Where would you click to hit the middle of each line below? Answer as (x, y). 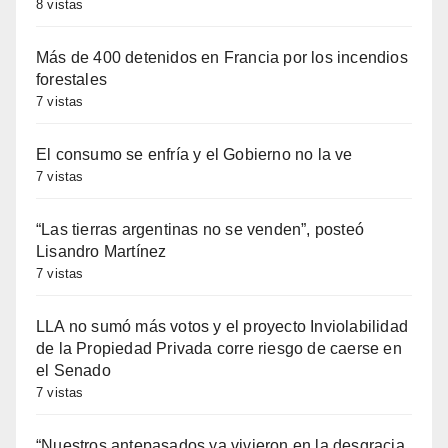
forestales (71, 80)
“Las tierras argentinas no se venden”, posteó (200, 230)
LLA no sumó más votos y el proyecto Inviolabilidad (222, 327)
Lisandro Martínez (101, 252)
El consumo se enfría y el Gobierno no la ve (194, 155)
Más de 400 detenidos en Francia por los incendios (222, 58)
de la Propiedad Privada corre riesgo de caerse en (219, 349)
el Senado (73, 371)
